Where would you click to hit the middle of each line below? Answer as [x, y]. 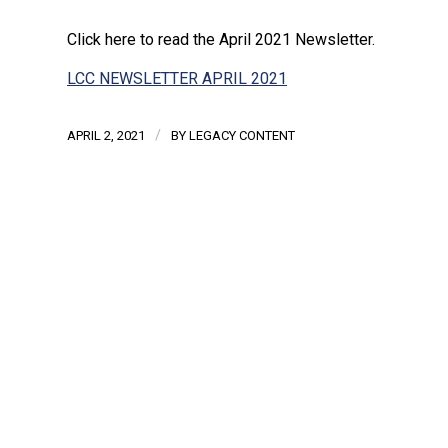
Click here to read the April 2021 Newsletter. [221, 39]
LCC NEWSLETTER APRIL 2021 [177, 79]
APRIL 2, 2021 [106, 136]
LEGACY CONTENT [242, 136]
